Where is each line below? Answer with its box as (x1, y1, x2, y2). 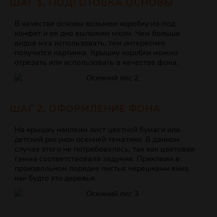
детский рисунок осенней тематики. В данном (15, 134, 180, 145)
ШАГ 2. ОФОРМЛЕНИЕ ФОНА (10, 102, 161, 116)
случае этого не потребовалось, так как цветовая (15, 144, 195, 155)
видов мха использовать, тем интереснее (15, 38, 166, 49)
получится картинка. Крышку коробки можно (15, 47, 178, 59)
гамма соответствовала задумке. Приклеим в (15, 154, 180, 165)
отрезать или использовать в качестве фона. (15, 57, 179, 68)
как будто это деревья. (15, 173, 97, 184)
